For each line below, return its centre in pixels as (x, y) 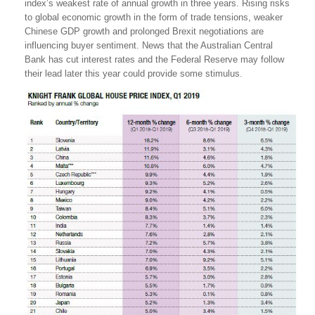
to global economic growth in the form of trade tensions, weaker (154, 17)
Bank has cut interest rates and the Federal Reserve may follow (154, 59)
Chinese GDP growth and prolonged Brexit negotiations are (144, 31)
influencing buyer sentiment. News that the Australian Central (149, 45)
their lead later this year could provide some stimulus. (134, 73)
